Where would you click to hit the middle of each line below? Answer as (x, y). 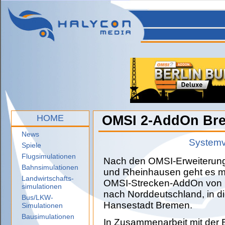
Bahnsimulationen (50, 167)
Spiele (31, 145)
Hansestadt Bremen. (148, 205)
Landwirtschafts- (48, 178)
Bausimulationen (48, 216)
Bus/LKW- (37, 197)
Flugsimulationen (49, 156)
